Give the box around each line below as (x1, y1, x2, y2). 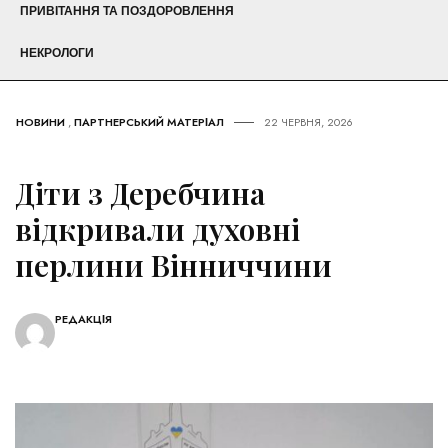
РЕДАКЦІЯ (55, 311, 112, 328)
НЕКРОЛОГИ (20, 46, 94, 61)
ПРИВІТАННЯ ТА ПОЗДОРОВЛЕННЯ (20, 4, 234, 19)
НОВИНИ (16, 114, 65, 131)
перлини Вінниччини (15, 245, 332, 286)
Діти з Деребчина (15, 173, 265, 214)
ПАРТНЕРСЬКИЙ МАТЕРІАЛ (74, 114, 224, 131)
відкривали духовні (15, 209, 300, 250)
